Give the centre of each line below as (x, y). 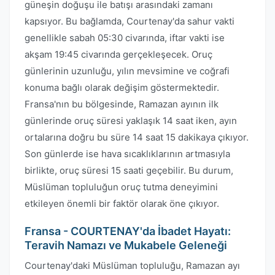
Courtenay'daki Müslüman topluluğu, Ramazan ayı (132, 265)
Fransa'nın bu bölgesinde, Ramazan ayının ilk (122, 104)
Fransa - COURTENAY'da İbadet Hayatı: (128, 231)
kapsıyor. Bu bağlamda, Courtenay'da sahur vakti (130, 21)
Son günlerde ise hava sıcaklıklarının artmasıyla (127, 154)
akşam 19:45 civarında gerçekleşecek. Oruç (118, 54)
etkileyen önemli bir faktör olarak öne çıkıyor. (122, 203)
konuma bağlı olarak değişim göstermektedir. (122, 87)
